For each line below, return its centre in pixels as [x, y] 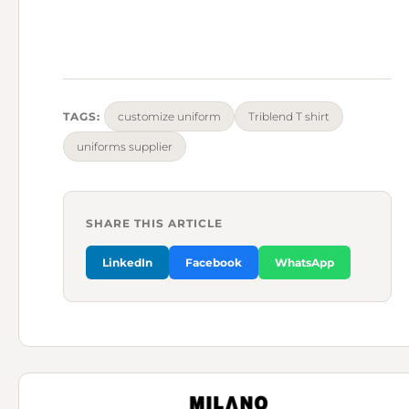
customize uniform [169, 117]
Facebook [214, 263]
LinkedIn [127, 263]
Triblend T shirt [289, 117]
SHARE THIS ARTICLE [154, 224]
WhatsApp [304, 263]
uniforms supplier [125, 147]
